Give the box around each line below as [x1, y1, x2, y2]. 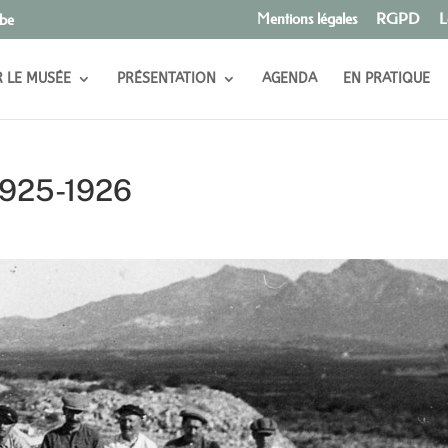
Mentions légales [256, 9, 357, 29]
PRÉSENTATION [116, 69, 216, 87]
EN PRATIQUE [342, 69, 430, 87]
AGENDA [261, 69, 317, 87]
